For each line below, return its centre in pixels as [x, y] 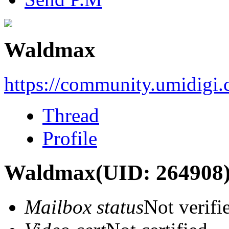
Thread [71, 115]
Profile [70, 138]
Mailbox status [84, 207]
